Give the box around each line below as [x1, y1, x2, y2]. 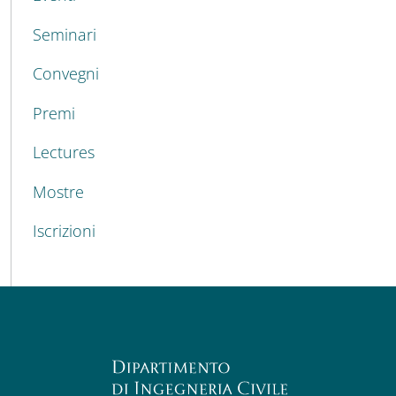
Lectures [33, 141, 95, 164]
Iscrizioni [33, 220, 95, 242]
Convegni [33, 63, 99, 85]
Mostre [33, 180, 84, 202]
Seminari [33, 23, 96, 45]
